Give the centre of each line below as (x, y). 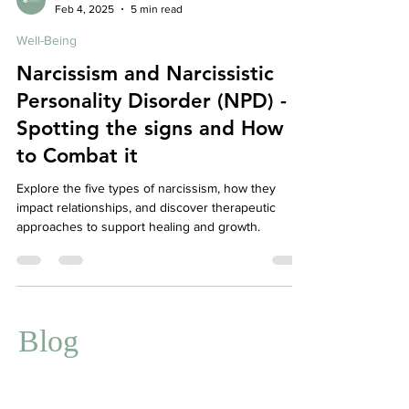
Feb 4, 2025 (84, 36)
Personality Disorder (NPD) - (152, 128)
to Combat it (77, 183)
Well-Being (47, 68)
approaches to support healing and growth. (138, 254)
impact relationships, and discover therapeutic (146, 235)
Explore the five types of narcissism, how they (146, 215)
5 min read (157, 36)
